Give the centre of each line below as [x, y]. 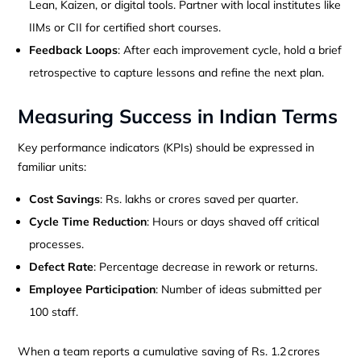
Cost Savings [65, 199]
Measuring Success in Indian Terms [178, 116]
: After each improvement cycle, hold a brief [230, 50]
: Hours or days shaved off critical [233, 221]
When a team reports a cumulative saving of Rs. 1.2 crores [169, 351]
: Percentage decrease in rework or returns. [206, 266]
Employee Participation [93, 289]
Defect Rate [62, 266]
